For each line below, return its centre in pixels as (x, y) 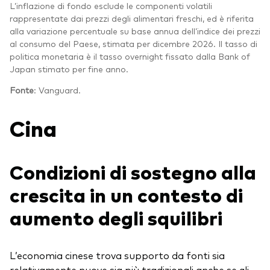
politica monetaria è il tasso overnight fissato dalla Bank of (130, 56)
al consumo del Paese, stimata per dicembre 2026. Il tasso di (133, 44)
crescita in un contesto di (126, 194)
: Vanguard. (57, 90)
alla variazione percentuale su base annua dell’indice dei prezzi (135, 31)
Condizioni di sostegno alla (133, 171)
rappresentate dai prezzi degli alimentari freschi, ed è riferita (132, 18)
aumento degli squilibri (118, 217)
